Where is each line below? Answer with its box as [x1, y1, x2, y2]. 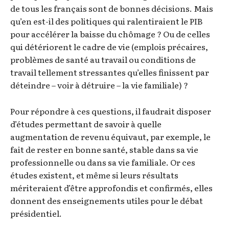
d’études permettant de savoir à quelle [10, 118, 162, 130]
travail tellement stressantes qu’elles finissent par [10, 66, 209, 79]
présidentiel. [10, 207, 62, 220]
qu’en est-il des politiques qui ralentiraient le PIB [10, 15, 202, 28]
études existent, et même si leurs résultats [10, 169, 178, 181]
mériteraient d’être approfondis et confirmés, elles [10, 181, 213, 194]
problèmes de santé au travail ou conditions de [10, 53, 196, 66]
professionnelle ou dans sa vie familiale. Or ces [10, 156, 195, 169]
